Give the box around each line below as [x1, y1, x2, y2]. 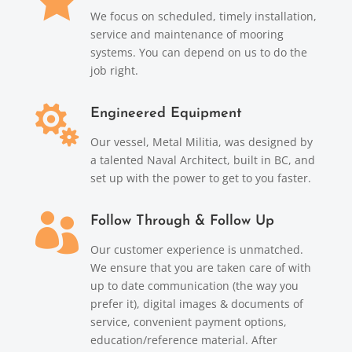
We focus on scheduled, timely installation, [90, 8, 317, 24]
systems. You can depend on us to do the [90, 44, 307, 60]
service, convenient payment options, [90, 313, 287, 329]
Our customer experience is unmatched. [90, 241, 303, 257]
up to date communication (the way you [90, 277, 299, 293]
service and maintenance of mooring [90, 26, 284, 42]
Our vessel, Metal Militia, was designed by [90, 134, 313, 149]
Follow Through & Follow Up [90, 213, 274, 229]
